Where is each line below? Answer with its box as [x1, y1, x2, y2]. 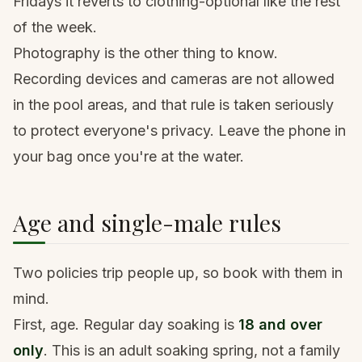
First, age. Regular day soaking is [13, 316, 238, 333]
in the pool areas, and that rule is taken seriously [13, 96, 334, 113]
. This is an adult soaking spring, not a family [44, 342, 340, 359]
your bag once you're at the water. [13, 148, 244, 165]
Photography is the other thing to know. [13, 44, 278, 61]
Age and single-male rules [13, 208, 281, 238]
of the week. [13, 19, 97, 36]
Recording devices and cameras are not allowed [13, 70, 335, 87]
